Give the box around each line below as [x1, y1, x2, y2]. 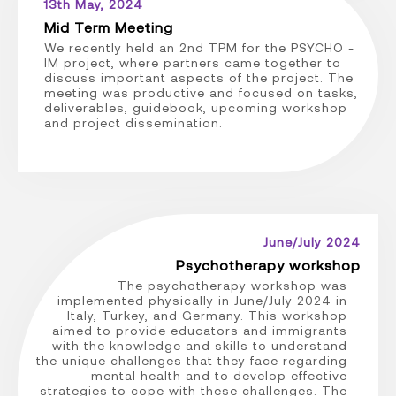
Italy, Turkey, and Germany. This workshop [67, 307, 348, 323]
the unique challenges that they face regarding [36, 352, 348, 368]
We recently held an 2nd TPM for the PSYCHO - [43, 39, 354, 55]
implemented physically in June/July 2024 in [57, 292, 348, 308]
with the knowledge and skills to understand [52, 337, 348, 353]
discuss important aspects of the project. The [43, 69, 354, 85]
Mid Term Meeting [43, 18, 173, 35]
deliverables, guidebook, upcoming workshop [43, 99, 347, 115]
